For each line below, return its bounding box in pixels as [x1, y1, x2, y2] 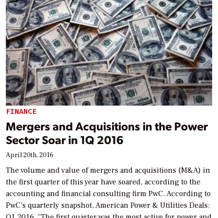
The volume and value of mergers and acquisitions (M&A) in [6, 165, 210, 175]
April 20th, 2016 [6, 150, 54, 160]
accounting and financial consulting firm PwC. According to [6, 188, 211, 199]
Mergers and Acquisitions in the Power [6, 118, 208, 133]
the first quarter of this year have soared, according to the [6, 177, 200, 187]
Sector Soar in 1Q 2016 [6, 131, 124, 147]
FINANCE [6, 107, 36, 117]
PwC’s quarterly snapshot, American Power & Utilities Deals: [6, 200, 210, 210]
